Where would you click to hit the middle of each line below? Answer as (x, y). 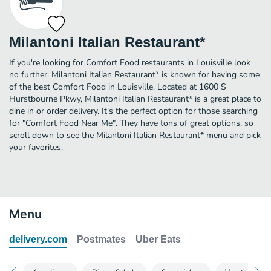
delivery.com (38, 239)
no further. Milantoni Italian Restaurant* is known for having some (134, 74)
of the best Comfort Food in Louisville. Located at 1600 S (118, 87)
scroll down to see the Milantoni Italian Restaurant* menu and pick (135, 135)
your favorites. (36, 147)
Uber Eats (158, 239)
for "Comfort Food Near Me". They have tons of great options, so (131, 123)
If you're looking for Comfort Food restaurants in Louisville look (130, 62)
